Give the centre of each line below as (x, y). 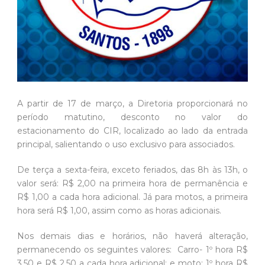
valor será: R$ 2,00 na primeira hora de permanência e (132, 184)
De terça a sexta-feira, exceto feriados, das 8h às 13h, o (132, 170)
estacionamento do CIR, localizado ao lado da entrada (132, 131)
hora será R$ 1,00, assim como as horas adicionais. (119, 211)
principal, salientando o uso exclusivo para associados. (126, 145)
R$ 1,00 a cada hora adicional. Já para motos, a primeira (132, 197)
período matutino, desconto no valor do (132, 117)
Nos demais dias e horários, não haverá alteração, (132, 236)
